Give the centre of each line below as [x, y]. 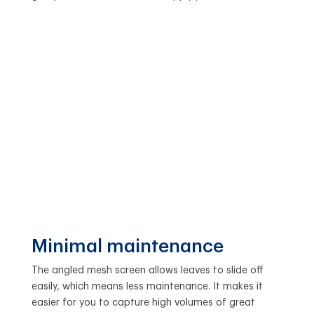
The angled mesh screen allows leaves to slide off [147, 270]
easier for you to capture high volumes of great [143, 302]
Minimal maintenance [127, 246]
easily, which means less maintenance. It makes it [147, 286]
